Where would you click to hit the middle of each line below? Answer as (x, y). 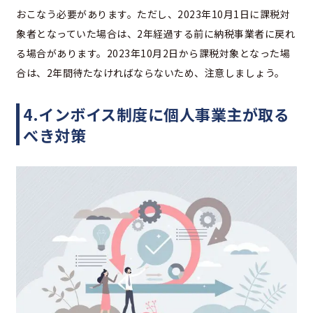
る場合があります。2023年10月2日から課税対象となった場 (153, 53)
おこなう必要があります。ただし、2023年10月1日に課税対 (153, 14)
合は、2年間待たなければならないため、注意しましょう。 (151, 73)
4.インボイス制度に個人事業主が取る (156, 114)
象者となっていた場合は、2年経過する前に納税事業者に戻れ (155, 34)
